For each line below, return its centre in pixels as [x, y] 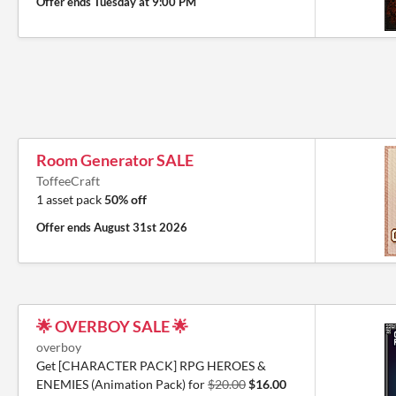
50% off [126, 199]
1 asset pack [70, 199]
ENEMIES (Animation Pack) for [122, 384]
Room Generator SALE [115, 160]
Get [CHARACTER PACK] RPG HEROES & [151, 366]
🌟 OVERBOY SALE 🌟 [112, 326]
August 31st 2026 [141, 227]
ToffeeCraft [68, 181]
